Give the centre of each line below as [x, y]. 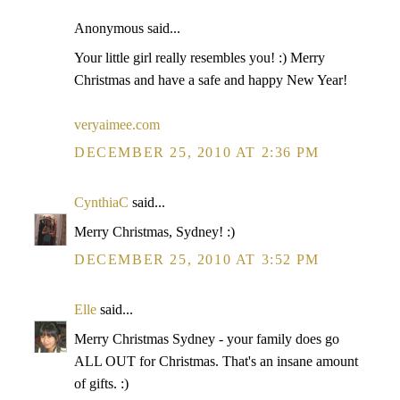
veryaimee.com [117, 125]
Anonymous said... [127, 28]
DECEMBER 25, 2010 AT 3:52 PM [197, 259]
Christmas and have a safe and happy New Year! [211, 80]
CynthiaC [101, 202]
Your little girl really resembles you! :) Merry [200, 58]
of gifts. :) [101, 383]
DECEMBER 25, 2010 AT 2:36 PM [197, 152]
